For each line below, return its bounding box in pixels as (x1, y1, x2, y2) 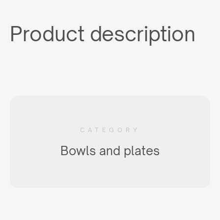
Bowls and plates (60, 143, 160, 158)
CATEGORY (80, 126, 140, 134)
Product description (10, 22, 195, 46)
